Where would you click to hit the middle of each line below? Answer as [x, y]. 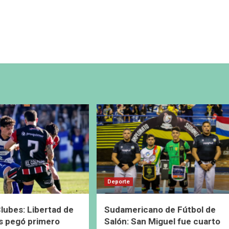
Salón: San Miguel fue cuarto [162, 221]
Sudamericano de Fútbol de [160, 209]
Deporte [118, 181]
